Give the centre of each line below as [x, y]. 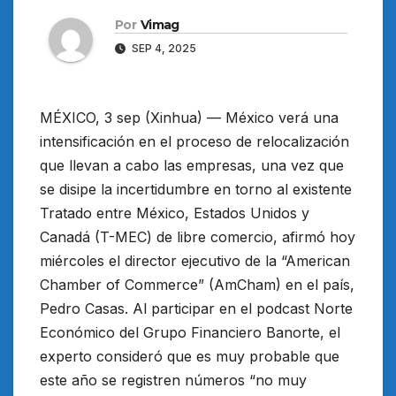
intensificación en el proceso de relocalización [194, 142]
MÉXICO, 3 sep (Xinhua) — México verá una [189, 118]
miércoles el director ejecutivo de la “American [195, 261]
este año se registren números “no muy [173, 381]
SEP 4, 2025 [163, 49]
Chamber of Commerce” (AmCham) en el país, [197, 285]
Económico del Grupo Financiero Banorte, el [190, 333]
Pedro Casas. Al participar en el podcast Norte [196, 309]
